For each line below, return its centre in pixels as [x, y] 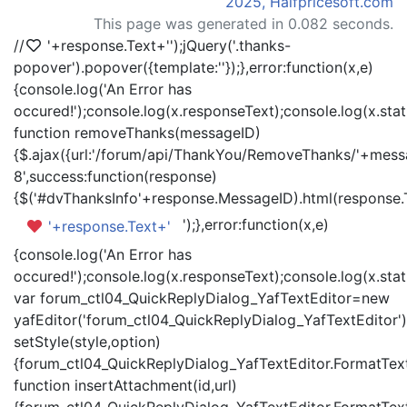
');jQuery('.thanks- [230, 45]
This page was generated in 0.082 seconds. [243, 24]
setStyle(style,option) [87, 342]
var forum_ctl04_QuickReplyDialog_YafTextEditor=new [202, 298]
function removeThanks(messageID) [137, 133]
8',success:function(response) [115, 176]
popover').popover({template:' [118, 67]
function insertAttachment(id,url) [125, 385]
